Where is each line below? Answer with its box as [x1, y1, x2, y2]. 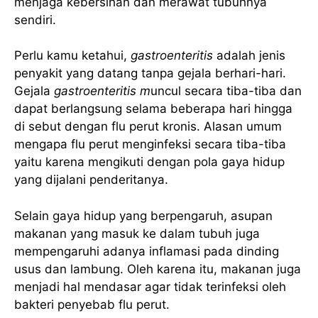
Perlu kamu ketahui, [14, 48, 131, 63]
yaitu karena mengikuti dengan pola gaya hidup [14, 155, 285, 170]
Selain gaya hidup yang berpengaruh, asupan [14, 208, 273, 223]
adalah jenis [216, 48, 285, 63]
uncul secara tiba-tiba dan [150, 84, 302, 99]
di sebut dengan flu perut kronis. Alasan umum [14, 119, 282, 134]
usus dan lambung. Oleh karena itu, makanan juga [14, 261, 301, 276]
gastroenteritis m [54, 84, 150, 99]
